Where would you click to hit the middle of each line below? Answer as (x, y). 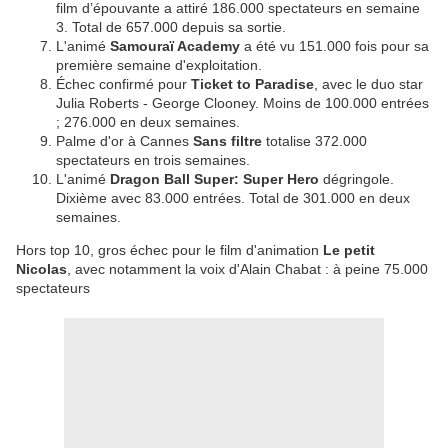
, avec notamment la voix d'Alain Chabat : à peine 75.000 (247, 269)
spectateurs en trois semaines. (153, 160)
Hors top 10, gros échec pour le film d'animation (169, 250)
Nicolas (41, 269)
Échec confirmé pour (123, 84)
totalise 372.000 (314, 141)
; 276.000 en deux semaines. (148, 122)
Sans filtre (227, 141)
